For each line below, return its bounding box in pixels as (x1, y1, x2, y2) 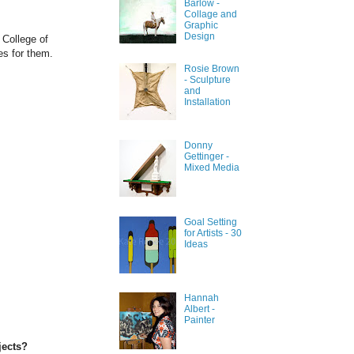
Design (183, 31, 215, 43)
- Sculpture (183, 74, 231, 86)
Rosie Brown (183, 63, 239, 75)
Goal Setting (183, 216, 237, 228)
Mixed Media (183, 161, 239, 173)
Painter (183, 314, 215, 326)
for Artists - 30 (183, 227, 242, 239)
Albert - (183, 303, 215, 315)
